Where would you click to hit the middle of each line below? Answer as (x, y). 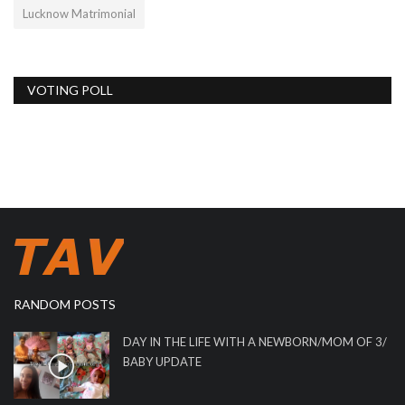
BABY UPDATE (162, 362)
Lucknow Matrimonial (79, 14)
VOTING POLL (70, 90)
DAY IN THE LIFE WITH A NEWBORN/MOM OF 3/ (255, 342)
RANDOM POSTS (65, 305)
